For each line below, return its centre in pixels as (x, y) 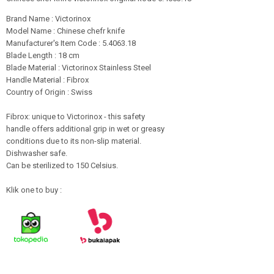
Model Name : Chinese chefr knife (65, 31)
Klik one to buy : (35, 190)
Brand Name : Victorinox (48, 18)
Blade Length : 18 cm (43, 55)
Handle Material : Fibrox (47, 80)
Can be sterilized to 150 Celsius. (62, 165)
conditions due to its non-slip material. (74, 141)
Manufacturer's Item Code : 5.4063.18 (71, 43)
